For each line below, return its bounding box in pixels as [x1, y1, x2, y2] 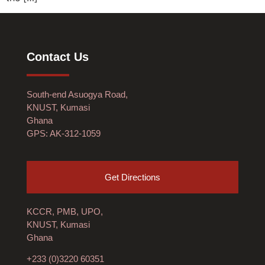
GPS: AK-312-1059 [27, 128, 101, 139]
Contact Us [27, 50, 89, 64]
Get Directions [105, 172, 160, 182]
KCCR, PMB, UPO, [27, 206, 103, 216]
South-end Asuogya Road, [27, 89, 128, 100]
